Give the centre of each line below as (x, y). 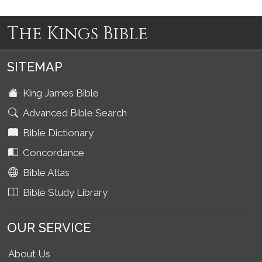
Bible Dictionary (57, 133)
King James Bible (60, 93)
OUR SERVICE (49, 228)
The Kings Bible (77, 34)
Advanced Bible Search (74, 113)
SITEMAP (35, 67)
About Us (29, 254)
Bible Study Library (64, 192)
